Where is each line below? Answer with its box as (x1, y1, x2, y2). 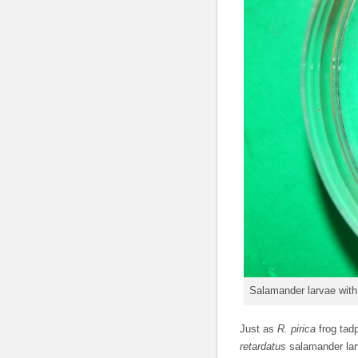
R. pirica (277, 323, 316, 336)
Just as (240, 323, 277, 336)
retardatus (240, 340, 286, 353)
